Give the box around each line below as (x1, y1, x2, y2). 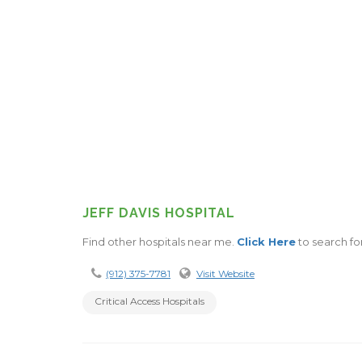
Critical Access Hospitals (95, 294, 204, 307)
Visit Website (196, 267, 255, 280)
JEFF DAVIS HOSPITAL (82, 204, 235, 221)
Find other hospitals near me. (82, 234, 237, 248)
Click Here (237, 234, 296, 248)
